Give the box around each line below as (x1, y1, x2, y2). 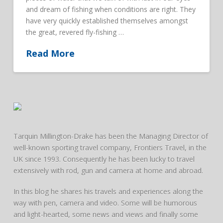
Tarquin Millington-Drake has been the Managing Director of (13, 131, 208, 141)
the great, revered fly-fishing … (25, 27, 124, 37)
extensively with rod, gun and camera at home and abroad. (13, 166, 203, 176)
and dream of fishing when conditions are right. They (25, 4, 196, 14)
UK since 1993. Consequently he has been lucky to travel (13, 154, 195, 164)
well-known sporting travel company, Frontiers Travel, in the (13, 143, 207, 153)
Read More (25, 47, 75, 59)
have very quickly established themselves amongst (25, 16, 188, 26)
